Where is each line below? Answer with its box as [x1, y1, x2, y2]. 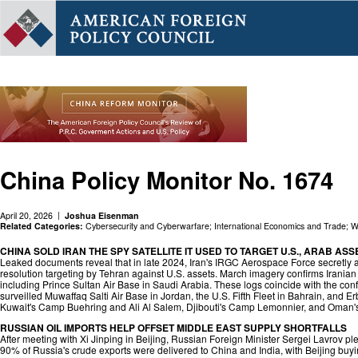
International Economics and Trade [214, 219, 346, 232]
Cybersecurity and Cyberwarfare [86, 219, 209, 232]
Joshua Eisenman [65, 209, 139, 221]
